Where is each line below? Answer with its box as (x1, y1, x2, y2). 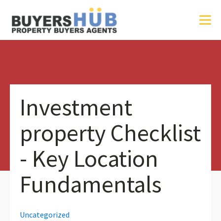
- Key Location (20, 144, 158, 173)
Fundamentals (20, 169, 162, 199)
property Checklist (20, 118, 201, 147)
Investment (20, 92, 132, 122)
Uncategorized (20, 210, 70, 220)
